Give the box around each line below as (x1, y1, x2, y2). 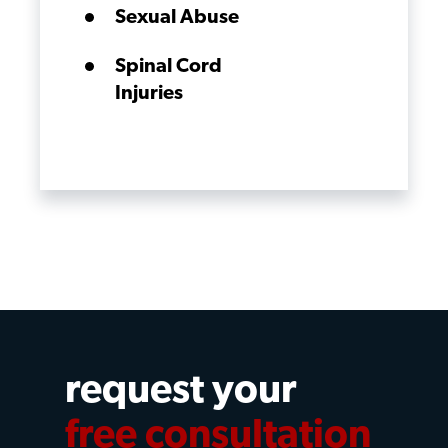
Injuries (115, 84, 183, 104)
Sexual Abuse (115, 8, 239, 28)
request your (65, 372, 296, 412)
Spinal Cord (115, 57, 222, 77)
